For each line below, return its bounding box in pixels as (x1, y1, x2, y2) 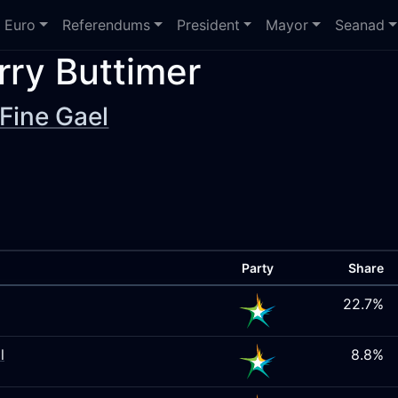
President (176, 16, 240, 34)
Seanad (335, 16, 386, 34)
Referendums (62, 16, 151, 34)
